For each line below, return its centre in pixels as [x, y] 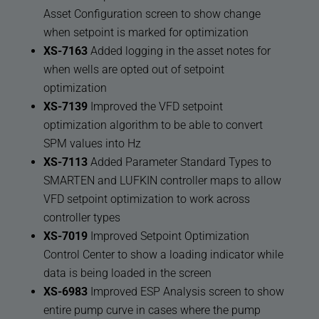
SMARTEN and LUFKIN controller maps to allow [162, 181]
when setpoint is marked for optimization [146, 33]
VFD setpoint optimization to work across [146, 199]
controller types [82, 218]
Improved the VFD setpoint [155, 107]
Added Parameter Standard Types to [179, 162]
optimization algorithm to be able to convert [153, 125]
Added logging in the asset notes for [179, 51]
